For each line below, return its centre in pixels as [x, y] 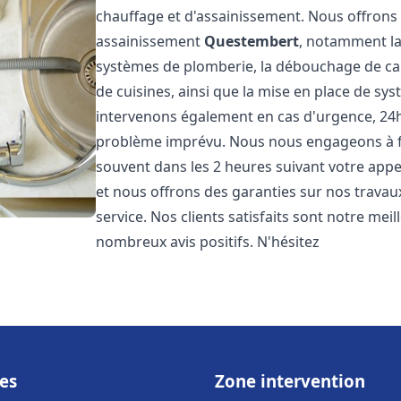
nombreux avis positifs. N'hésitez [208, 242]
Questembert [252, 41]
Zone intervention [290, 381]
